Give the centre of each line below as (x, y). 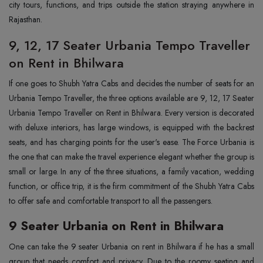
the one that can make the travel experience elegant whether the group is (131, 157)
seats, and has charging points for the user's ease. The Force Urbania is (131, 142)
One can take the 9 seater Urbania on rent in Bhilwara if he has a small (131, 247)
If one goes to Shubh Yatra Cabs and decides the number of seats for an (131, 83)
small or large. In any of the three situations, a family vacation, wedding (131, 171)
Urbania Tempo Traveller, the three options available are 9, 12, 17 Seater (131, 98)
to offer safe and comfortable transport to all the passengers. (111, 201)
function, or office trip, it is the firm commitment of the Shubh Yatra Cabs (131, 186)
